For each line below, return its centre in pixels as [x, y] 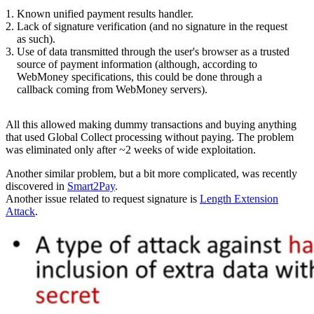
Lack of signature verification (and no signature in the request [152, 26]
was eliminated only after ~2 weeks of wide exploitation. [131, 149]
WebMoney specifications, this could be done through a [139, 76]
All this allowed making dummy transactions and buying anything [151, 124]
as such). [36, 39]
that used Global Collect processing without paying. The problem [150, 137]
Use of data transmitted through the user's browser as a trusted [153, 51]
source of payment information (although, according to [137, 64]
